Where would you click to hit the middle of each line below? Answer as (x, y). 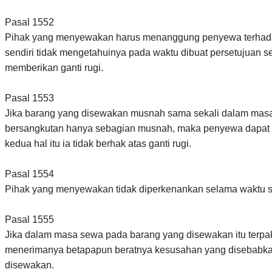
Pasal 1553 (29, 98)
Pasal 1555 (29, 220)
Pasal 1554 (29, 174)
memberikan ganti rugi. (54, 68)
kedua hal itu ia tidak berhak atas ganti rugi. (98, 144)
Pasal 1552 (29, 22)
